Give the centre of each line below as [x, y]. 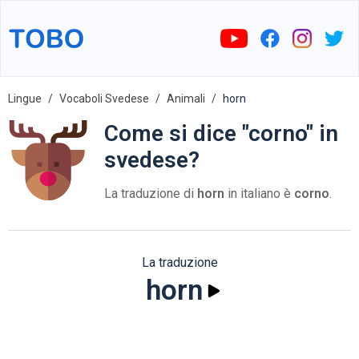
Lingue [25, 99]
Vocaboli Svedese [104, 99]
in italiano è [259, 194]
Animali [186, 99]
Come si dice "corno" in [221, 133]
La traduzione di [151, 194]
